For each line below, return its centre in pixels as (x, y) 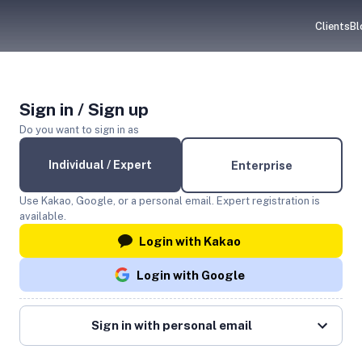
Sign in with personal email (171, 325)
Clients (333, 26)
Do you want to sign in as (79, 130)
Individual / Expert (100, 165)
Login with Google (190, 275)
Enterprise (262, 165)
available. (43, 216)
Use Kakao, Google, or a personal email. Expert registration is (170, 201)
